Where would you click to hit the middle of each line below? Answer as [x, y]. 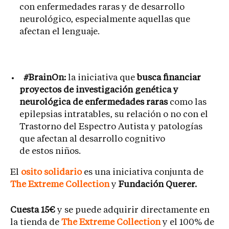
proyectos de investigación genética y [99, 90]
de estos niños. [50, 152]
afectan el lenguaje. [60, 32]
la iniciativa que [102, 78]
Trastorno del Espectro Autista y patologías [111, 127]
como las [188, 103]
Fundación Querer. [158, 185]
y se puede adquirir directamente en [133, 210]
